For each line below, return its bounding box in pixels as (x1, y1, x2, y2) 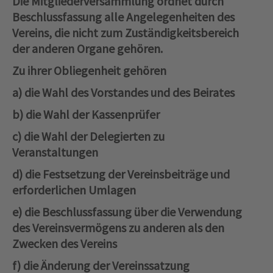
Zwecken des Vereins (12, 236, 117, 252)
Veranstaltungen (12, 144, 98, 160)
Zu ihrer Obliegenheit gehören (12, 63, 166, 79)
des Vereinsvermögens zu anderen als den (12, 220, 224, 236)
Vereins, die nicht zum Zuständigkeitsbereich (12, 25, 239, 41)
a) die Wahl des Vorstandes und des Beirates (12, 85, 235, 101)
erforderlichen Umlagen (12, 182, 136, 198)
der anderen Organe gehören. (12, 41, 163, 57)
